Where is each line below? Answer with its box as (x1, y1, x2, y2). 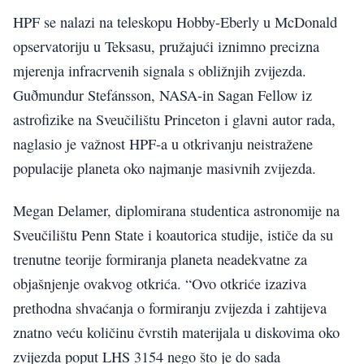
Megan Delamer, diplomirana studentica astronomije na (13, 201, 340, 221)
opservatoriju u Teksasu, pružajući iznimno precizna (13, 36, 319, 56)
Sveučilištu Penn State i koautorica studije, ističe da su (13, 225, 333, 245)
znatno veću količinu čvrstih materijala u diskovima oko (13, 323, 340, 343)
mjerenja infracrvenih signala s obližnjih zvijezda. (13, 60, 306, 80)
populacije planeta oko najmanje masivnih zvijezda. (13, 158, 316, 178)
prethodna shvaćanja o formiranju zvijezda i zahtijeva (13, 298, 327, 318)
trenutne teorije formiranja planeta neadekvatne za (13, 249, 307, 270)
